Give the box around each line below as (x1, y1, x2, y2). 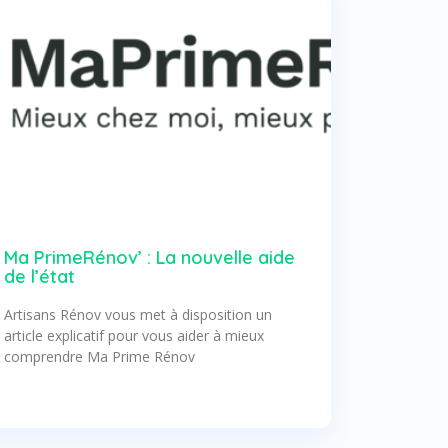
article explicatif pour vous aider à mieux (4, 325, 265, 345)
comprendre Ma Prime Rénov (4, 346, 196, 366)
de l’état (4, 264, 76, 288)
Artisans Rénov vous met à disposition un (4, 304, 273, 324)
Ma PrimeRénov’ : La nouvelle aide (4, 245, 296, 269)
